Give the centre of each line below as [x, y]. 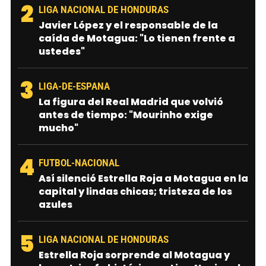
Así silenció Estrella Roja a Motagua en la [143, 178]
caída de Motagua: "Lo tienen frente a [137, 38]
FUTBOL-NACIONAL [79, 163]
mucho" [58, 128]
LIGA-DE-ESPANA [74, 86]
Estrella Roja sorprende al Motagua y [134, 255]
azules [56, 204]
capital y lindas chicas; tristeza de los [135, 191]
